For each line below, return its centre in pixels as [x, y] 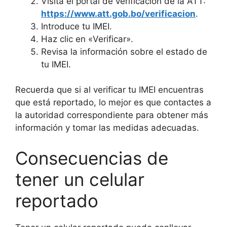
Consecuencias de [92, 158]
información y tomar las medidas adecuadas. [107, 128]
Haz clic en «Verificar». [87, 39]
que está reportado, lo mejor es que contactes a [113, 102]
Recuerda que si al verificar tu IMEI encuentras [109, 90]
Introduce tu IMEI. [77, 26]
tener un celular [80, 179]
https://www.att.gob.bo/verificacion [118, 13]
